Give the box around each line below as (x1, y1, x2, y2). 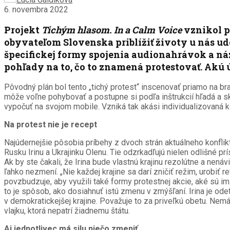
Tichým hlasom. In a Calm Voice (40, 24, 182, 36)
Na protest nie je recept (4, 120, 97, 130)
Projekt (4, 24, 40, 36)
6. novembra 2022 (4, 5, 68, 15)
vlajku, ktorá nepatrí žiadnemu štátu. (4, 206, 130, 216)
